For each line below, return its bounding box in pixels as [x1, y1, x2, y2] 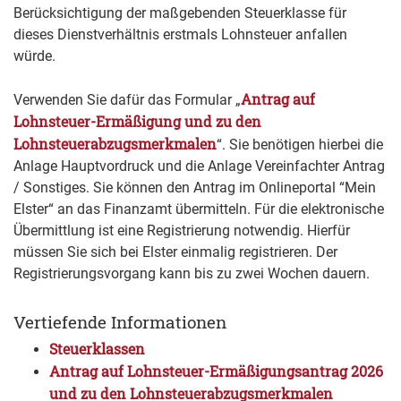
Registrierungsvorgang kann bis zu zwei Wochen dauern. [13, 265, 370, 283]
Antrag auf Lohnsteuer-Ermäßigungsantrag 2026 [49, 362, 383, 381]
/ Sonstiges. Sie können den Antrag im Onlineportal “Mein [13, 179, 376, 197]
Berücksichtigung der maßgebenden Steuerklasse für [13, 4, 346, 22]
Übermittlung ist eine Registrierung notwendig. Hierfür [13, 222, 350, 240]
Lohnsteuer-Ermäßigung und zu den [13, 112, 261, 132]
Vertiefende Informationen [13, 311, 226, 334]
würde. [13, 47, 55, 65]
